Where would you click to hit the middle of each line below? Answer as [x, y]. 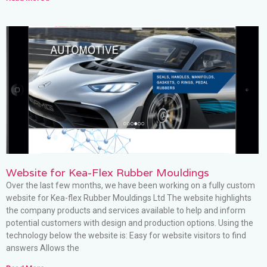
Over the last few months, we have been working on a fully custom [131, 185]
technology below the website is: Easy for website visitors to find [126, 235]
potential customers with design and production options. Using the [130, 223]
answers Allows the [43, 248]
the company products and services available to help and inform [126, 210]
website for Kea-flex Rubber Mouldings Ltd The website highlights [129, 198]
